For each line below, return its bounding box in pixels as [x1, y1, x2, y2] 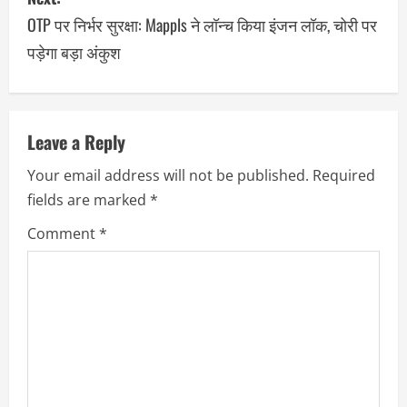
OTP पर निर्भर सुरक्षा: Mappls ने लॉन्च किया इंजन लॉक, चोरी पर [27, 13, 377, 37]
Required [313, 165, 375, 186]
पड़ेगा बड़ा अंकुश [27, 40, 121, 65]
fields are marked [27, 190, 150, 211]
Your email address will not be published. [27, 165, 309, 186]
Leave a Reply [27, 128, 125, 156]
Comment [27, 223, 99, 244]
